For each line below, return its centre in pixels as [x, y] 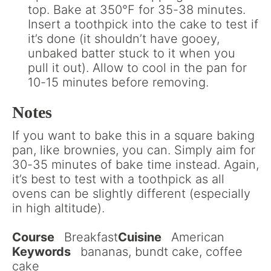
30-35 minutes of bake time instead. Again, [135, 165]
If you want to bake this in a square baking [133, 136]
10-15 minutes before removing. [118, 83]
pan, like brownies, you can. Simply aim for [134, 150]
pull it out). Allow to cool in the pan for [137, 68]
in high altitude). [58, 208]
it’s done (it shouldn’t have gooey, [124, 39]
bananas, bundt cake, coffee [162, 252]
